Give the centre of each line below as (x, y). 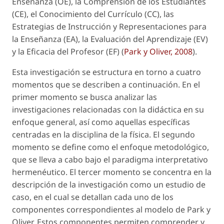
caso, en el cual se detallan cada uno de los (93, 197)
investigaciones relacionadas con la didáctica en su (108, 109)
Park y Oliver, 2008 (158, 51)
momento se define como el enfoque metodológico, (110, 147)
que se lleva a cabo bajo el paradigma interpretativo (110, 159)
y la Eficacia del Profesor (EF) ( (68, 51)
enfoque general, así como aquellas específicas (101, 122)
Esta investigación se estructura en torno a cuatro (106, 72)
